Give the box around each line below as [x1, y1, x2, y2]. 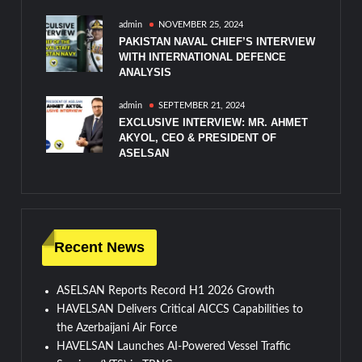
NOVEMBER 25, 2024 [158, 20, 244, 30]
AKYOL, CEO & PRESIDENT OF [119, 132, 277, 145]
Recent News [54, 238, 145, 255]
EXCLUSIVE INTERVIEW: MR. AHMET [119, 116, 309, 129]
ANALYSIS [119, 66, 172, 79]
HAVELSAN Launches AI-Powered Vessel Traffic [57, 340, 292, 352]
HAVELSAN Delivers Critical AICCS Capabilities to [57, 303, 304, 315]
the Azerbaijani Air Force [57, 322, 178, 334]
